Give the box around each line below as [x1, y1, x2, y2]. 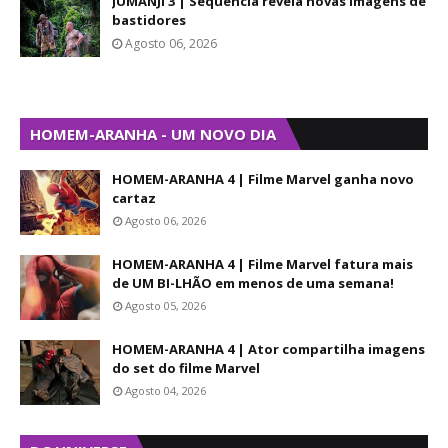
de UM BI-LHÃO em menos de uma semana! [112, 274, 394, 293]
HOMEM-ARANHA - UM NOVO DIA [30, 124, 276, 145]
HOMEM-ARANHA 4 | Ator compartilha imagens [112, 340, 425, 359]
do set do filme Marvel [112, 359, 260, 378]
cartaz [112, 189, 156, 208]
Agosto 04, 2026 [125, 383, 206, 399]
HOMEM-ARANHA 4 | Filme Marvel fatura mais [112, 255, 413, 274]
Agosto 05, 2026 [125, 298, 206, 314]
